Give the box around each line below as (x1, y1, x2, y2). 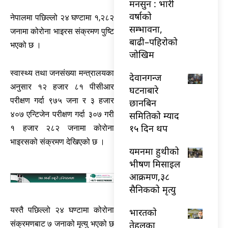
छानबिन (129, 96, 156, 109)
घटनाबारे (129, 83, 158, 96)
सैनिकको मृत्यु (129, 183, 176, 195)
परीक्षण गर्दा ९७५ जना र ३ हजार (10, 95, 114, 105)
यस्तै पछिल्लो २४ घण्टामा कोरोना (10, 205, 114, 215)
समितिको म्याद (129, 109, 179, 122)
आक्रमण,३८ (129, 170, 169, 183)
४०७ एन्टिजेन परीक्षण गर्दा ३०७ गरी (10, 109, 114, 119)
